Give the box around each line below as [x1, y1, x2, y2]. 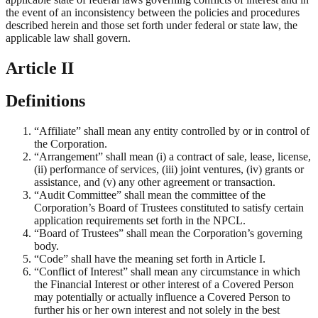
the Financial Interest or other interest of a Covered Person [34, 278, 294, 291]
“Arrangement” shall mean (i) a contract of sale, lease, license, [34, 150, 311, 163]
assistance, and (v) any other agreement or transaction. [34, 176, 275, 189]
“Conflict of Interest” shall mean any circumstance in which [34, 265, 300, 278]
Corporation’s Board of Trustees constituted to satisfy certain [34, 202, 304, 214]
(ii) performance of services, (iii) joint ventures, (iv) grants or [34, 163, 304, 176]
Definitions [6, 92, 85, 111]
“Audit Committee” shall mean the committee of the [34, 189, 265, 202]
